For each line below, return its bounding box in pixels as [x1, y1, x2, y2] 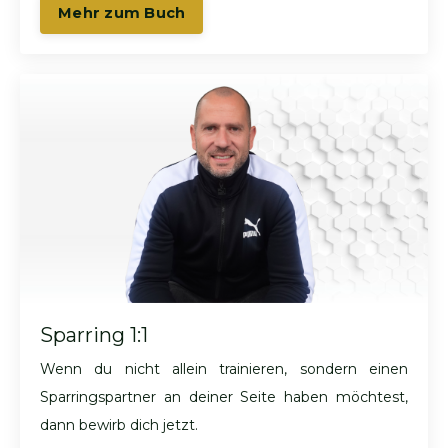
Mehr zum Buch [58, 3, 186, 22]
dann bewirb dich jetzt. [40, 416, 198, 435]
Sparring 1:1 [40, 323, 148, 348]
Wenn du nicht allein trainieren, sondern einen [40, 360, 408, 379]
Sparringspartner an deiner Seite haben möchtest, [40, 388, 408, 407]
